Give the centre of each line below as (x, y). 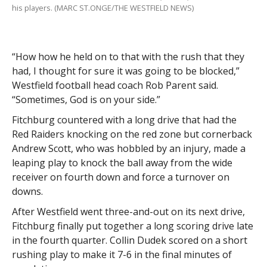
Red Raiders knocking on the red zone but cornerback (132, 134)
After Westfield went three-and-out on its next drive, (128, 211)
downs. (27, 191)
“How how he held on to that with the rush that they (128, 56)
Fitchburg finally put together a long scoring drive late (132, 226)
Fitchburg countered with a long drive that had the (124, 119)
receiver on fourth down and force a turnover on (120, 177)
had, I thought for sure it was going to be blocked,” (125, 71)
